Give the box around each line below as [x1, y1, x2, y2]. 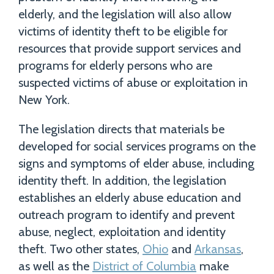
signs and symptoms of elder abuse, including [18, 156, 254, 171]
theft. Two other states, [18, 242, 143, 257]
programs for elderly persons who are [18, 58, 212, 73]
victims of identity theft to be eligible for [18, 24, 228, 39]
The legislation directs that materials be [18, 122, 224, 137]
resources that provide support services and [18, 41, 241, 56]
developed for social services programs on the [18, 139, 256, 154]
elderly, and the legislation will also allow [18, 7, 232, 22]
